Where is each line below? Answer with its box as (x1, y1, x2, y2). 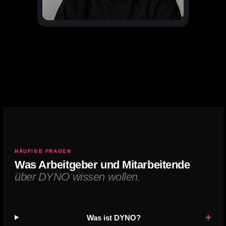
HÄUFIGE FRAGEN (15, 148, 72, 154)
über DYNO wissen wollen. (15, 171, 141, 183)
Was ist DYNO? (87, 213, 141, 222)
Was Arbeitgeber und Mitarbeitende (15, 158, 190, 171)
